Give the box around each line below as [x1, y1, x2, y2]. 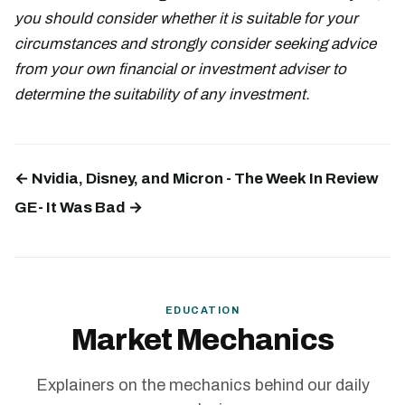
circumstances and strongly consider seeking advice [14, 34, 376, 52]
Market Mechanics [71, 324, 334, 357]
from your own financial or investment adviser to [14, 60, 346, 78]
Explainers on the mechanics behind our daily [35, 375, 370, 394]
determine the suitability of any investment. [14, 85, 310, 103]
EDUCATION [165, 304, 240, 316]
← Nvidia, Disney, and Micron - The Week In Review [14, 169, 379, 187]
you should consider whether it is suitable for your [14, 9, 358, 27]
